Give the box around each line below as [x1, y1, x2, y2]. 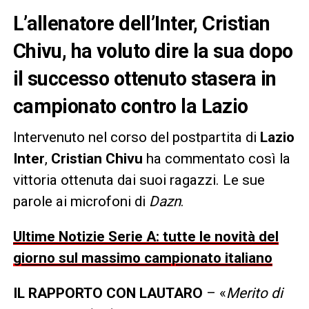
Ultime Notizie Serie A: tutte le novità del [12, 228, 279, 245]
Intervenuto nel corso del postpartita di [12, 128, 260, 146]
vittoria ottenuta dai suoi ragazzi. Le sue [12, 171, 265, 188]
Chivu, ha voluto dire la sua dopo [12, 39, 293, 63]
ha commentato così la [146, 150, 290, 167]
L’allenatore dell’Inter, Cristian [12, 11, 270, 35]
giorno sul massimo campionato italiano [12, 249, 272, 266]
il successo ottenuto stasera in [12, 66, 277, 90]
